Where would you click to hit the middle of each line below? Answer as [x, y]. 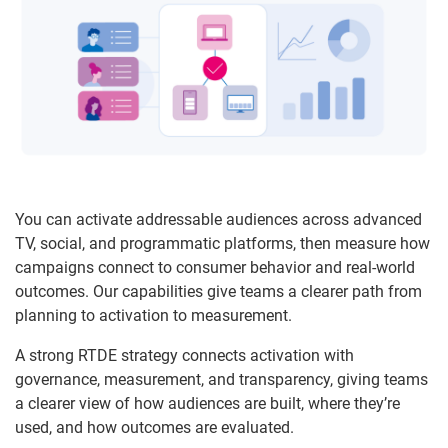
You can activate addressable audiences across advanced [218, 219]
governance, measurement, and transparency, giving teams [221, 379]
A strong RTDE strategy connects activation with [184, 355]
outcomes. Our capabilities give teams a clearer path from [218, 291]
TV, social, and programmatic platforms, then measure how [222, 243]
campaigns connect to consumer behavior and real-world [215, 267]
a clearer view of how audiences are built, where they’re [207, 403]
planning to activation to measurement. [153, 315]
